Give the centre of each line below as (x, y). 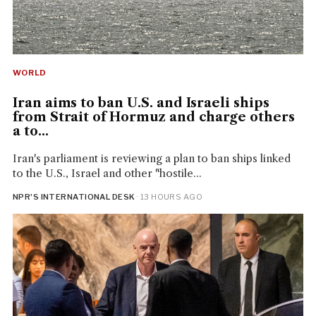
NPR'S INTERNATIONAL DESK (74, 197)
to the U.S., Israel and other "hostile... (107, 174)
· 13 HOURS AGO (169, 197)
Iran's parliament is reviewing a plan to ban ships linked (151, 159)
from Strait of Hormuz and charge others (153, 117)
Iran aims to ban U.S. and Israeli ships (141, 103)
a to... (30, 132)
